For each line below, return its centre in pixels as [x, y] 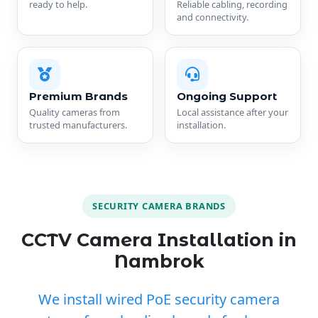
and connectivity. [213, 17]
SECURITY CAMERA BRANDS [159, 206]
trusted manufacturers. [78, 125]
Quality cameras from [75, 112]
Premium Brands [78, 96]
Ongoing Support [227, 96]
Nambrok [159, 262]
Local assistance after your [232, 112]
